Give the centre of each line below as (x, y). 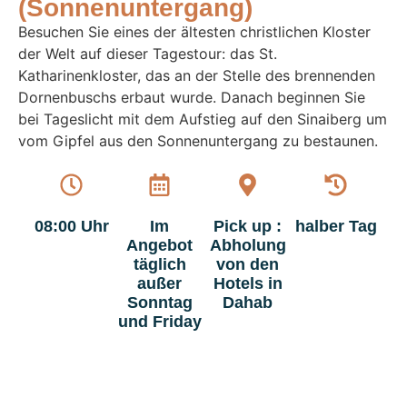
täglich (159, 265)
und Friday (159, 322)
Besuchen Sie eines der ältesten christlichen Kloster (194, 31)
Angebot (159, 246)
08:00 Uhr (71, 227)
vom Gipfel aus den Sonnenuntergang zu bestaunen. (198, 140)
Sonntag (159, 303)
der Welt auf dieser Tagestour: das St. (148, 53)
